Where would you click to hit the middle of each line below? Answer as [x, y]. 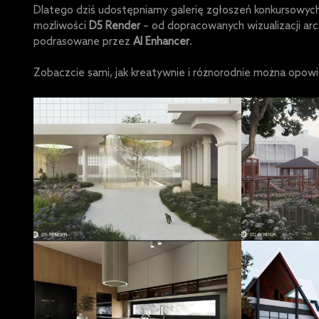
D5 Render [114, 27]
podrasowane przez [83, 42]
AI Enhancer [161, 42]
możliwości [61, 27]
